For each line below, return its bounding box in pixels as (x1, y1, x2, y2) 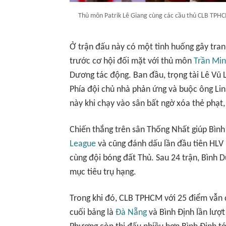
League (70, 139, 96, 149)
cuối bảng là (70, 208, 116, 217)
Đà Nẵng (116, 208, 147, 217)
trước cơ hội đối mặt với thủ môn (70, 56, 194, 66)
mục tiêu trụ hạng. (70, 167, 136, 177)
